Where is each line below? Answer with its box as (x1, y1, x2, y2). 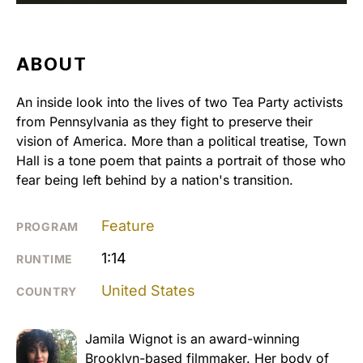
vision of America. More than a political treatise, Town (16, 133, 346, 150)
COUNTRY (16, 284, 77, 299)
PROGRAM (16, 220, 79, 234)
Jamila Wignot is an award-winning (85, 331, 300, 348)
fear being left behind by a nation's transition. (16, 172, 293, 189)
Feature (101, 217, 155, 235)
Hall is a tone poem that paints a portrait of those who (16, 152, 346, 169)
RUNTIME (16, 252, 73, 267)
